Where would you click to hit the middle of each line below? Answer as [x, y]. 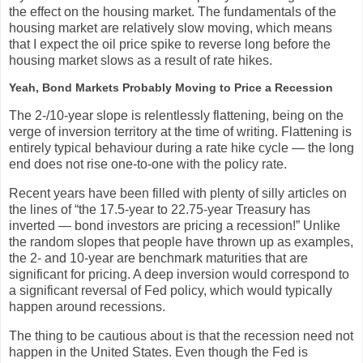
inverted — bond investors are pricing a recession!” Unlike [175, 226]
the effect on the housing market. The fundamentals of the [173, 11]
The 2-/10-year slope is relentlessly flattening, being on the [176, 116]
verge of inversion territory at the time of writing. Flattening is [180, 132]
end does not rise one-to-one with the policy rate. [148, 164]
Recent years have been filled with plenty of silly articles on [178, 194]
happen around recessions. [87, 307]
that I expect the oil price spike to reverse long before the [170, 44]
